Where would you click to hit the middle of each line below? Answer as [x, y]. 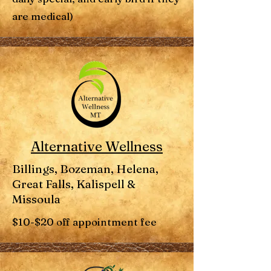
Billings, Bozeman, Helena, [85, 169]
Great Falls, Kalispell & [74, 184]
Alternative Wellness [97, 146]
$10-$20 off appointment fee [84, 222]
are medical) [43, 16]
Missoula [36, 199]
